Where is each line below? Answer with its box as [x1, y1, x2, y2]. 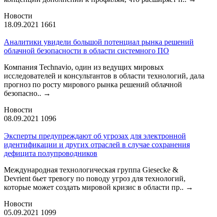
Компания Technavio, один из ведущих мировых [4, 62, 164, 71]
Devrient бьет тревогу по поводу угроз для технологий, [4, 174, 186, 183]
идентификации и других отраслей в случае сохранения [4, 140, 190, 149]
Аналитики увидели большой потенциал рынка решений [4, 37, 194, 46]
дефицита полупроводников [4, 149, 97, 157]
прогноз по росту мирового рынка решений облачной [4, 80, 182, 89]
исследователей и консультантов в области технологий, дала [4, 71, 204, 80]
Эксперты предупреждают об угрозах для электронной [4, 131, 186, 140]
